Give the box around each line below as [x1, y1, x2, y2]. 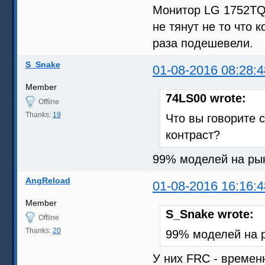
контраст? [166, 128, 220, 141]
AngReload [25, 175, 70, 185]
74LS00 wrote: [166, 91, 246, 105]
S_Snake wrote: [166, 207, 254, 221]
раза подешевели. [153, 36, 253, 50]
